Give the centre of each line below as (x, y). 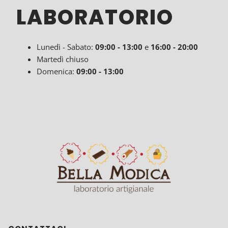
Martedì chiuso (63, 59)
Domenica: (56, 71)
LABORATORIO (95, 17)
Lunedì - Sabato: (66, 47)
